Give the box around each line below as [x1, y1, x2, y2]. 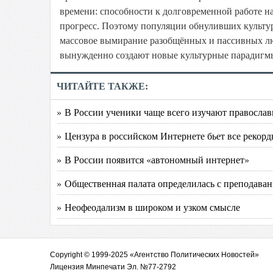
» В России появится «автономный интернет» [57, 153, 249, 166]
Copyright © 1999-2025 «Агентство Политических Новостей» [50, 250, 259, 259]
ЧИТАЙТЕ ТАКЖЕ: [57, 81, 148, 91]
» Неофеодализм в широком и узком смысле [57, 200, 240, 213]
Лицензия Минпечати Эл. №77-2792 [50, 263, 176, 271]
